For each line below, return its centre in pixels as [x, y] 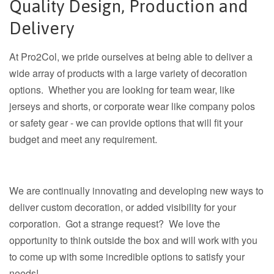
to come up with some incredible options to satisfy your [127, 257]
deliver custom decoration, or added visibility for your [123, 207]
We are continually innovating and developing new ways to [136, 191]
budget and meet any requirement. [83, 139]
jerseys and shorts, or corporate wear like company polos [132, 106]
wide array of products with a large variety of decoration [128, 73]
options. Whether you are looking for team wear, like [122, 90]
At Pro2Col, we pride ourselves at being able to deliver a [131, 57]
